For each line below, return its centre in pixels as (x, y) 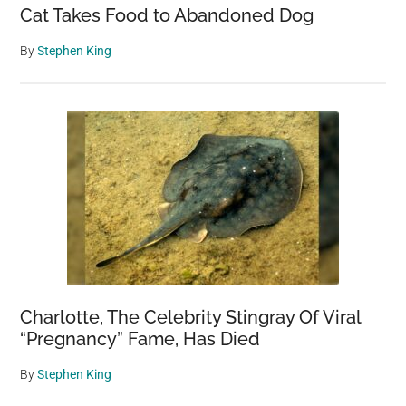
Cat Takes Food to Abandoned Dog (167, 15)
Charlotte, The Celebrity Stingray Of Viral (191, 317)
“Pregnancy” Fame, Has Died (140, 339)
